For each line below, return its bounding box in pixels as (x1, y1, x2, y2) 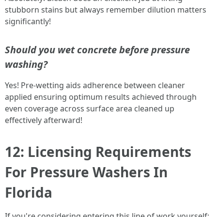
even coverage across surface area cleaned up (5, 103, 174, 114)
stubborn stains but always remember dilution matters (5, 4, 206, 15)
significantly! (5, 16, 51, 27)
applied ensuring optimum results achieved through (5, 92, 197, 102)
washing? (5, 58, 47, 71)
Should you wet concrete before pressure (5, 43, 190, 56)
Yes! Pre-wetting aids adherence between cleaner (5, 80, 185, 91)
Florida (5, 183, 52, 201)
